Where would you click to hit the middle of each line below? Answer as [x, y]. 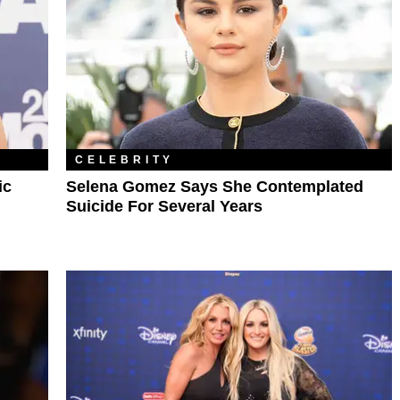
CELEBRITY [125, 160]
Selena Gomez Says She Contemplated [215, 187]
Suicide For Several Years [164, 207]
